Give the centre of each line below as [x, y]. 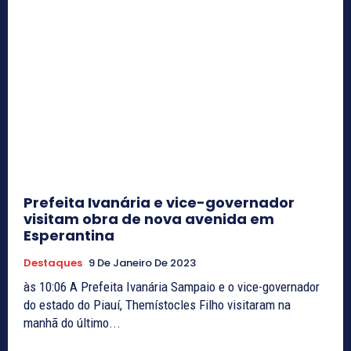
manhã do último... [72, 322]
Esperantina [69, 235]
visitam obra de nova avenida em [149, 219]
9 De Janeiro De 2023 [142, 262]
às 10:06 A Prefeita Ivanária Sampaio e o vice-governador [47, 286]
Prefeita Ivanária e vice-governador [159, 202]
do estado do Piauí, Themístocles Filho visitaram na [157, 304]
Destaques [53, 262]
